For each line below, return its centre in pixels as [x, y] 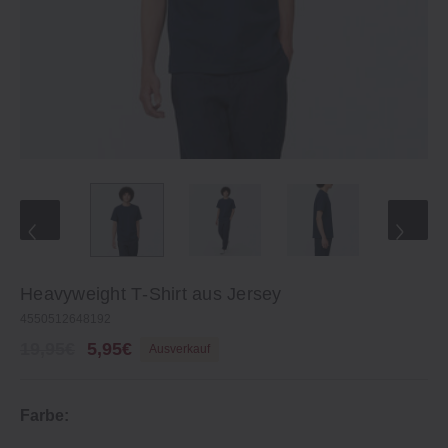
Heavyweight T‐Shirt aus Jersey [151, 294]
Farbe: [44, 415]
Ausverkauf [179, 349]
